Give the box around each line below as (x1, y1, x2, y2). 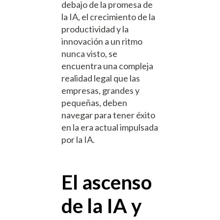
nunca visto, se (61, 48, 117, 59)
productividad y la (61, 23, 129, 34)
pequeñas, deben (61, 97, 127, 108)
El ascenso (61, 170, 152, 194)
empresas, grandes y (61, 84, 139, 96)
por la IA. (61, 134, 95, 145)
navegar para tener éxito (61, 109, 155, 120)
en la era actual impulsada (61, 121, 158, 133)
